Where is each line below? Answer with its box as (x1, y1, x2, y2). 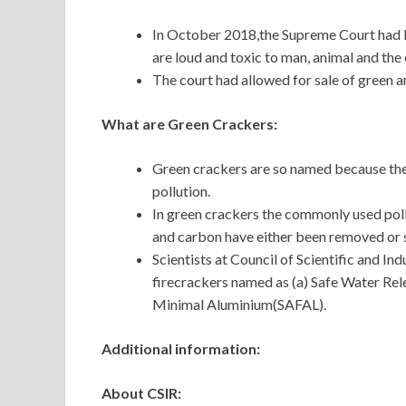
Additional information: (101, 340, 260, 358)
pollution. (152, 182, 210, 200)
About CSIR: (101, 384, 181, 402)
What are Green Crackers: (101, 115, 277, 133)
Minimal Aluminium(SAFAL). (152, 295, 326, 314)
